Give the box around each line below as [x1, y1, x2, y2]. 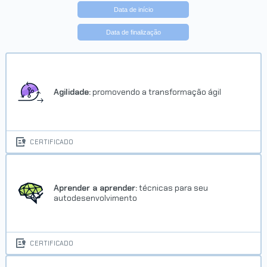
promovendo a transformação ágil [91, 86, 222, 97]
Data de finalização [105, 29, 161, 36]
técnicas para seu [137, 182, 209, 194]
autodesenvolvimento [54, 193, 138, 204]
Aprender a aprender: [54, 182, 138, 194]
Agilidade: [54, 86, 91, 97]
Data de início [113, 6, 153, 13]
